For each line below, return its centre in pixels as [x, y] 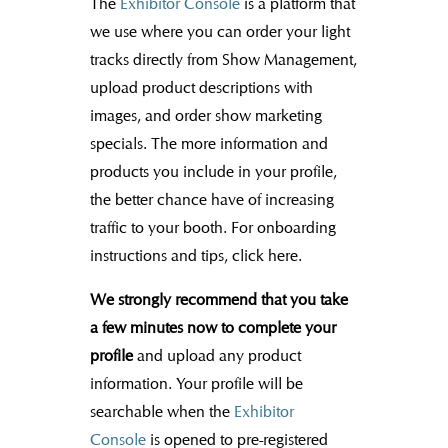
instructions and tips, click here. [195, 255]
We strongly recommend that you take [218, 299]
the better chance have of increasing [211, 199]
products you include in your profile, [213, 171]
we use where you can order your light [219, 31]
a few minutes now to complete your [212, 327]
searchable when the [161, 411]
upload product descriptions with [201, 87]
